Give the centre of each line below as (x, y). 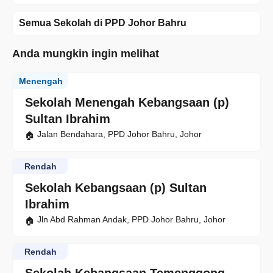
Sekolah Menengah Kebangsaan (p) (127, 103)
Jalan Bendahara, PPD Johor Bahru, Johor (119, 134)
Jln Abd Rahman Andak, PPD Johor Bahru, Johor (131, 220)
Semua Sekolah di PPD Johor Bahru (103, 23)
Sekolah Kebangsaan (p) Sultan (116, 188)
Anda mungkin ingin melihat (86, 54)
